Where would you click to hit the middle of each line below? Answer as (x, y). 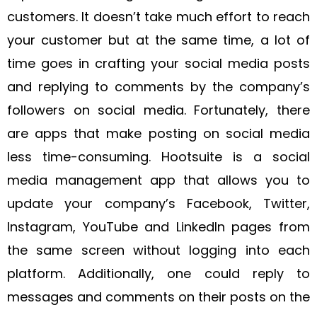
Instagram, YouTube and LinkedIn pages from (158, 226)
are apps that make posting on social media (158, 133)
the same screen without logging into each (158, 250)
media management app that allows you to (158, 180)
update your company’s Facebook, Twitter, (158, 203)
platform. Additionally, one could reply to (158, 273)
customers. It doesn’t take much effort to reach (158, 16)
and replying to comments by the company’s (158, 86)
